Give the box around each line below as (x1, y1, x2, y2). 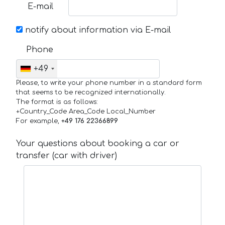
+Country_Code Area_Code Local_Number (16, 107, 156, 115)
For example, (16, 117, 61, 125)
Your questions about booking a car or (16, 139, 179, 148)
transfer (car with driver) (16, 151, 117, 160)
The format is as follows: (16, 98, 98, 105)
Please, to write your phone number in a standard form (16, 79, 202, 86)
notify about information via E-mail (23, 25, 171, 35)
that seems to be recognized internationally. (16, 88, 166, 96)
